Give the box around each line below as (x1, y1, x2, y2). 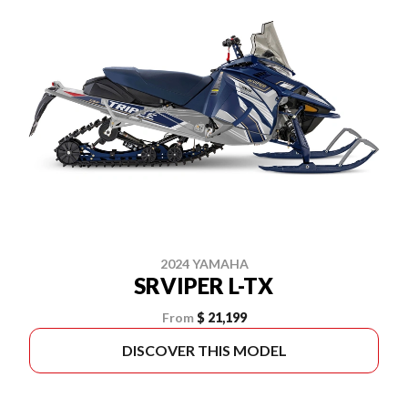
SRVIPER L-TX (133, 272, 275, 299)
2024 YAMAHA (159, 256, 249, 271)
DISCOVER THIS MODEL (121, 342, 287, 359)
